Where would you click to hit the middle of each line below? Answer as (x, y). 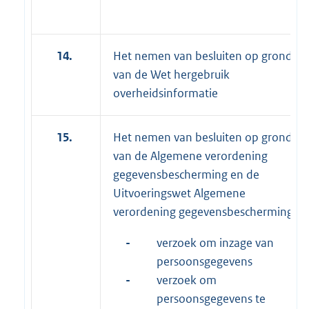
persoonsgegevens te (211, 298)
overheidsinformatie (166, 93)
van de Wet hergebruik (171, 74)
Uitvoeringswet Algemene (179, 193)
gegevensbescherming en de (186, 174)
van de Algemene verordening (190, 156)
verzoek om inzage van (215, 242)
